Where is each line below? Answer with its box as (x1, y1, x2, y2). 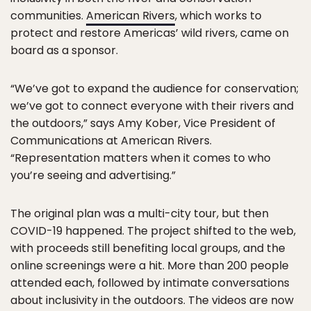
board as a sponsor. (10, 42, 118, 58)
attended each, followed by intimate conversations (10, 274, 289, 291)
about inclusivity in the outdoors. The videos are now (10, 292, 294, 308)
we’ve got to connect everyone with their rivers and (10, 97, 294, 114)
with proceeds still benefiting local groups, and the (10, 239, 285, 256)
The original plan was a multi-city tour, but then (10, 205, 269, 221)
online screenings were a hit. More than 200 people (10, 257, 289, 274)
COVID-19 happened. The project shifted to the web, (10, 222, 296, 239)
